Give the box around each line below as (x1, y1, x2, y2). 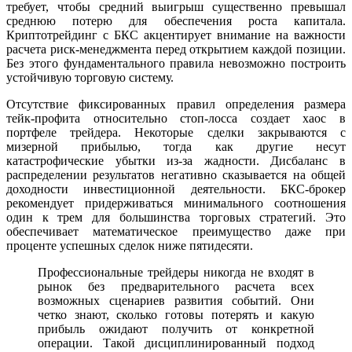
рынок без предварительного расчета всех (38, 280, 314, 294)
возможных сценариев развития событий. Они (38, 294, 314, 308)
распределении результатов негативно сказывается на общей (6, 168, 346, 182)
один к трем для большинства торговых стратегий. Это (6, 211, 346, 225)
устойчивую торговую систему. (6, 71, 174, 85)
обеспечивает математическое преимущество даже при (6, 225, 346, 239)
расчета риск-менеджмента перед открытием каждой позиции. (6, 42, 346, 57)
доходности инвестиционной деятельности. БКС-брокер (6, 182, 346, 196)
